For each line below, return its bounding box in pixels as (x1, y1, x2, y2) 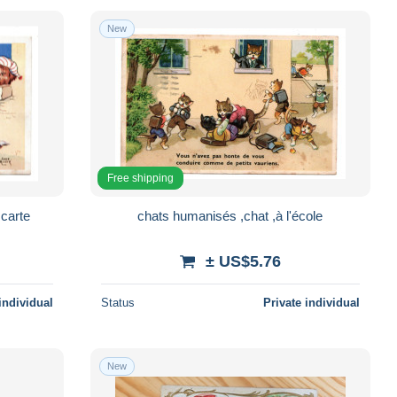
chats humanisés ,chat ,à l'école (137, 207, 323, 223)
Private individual (262, 295, 360, 309)
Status (100, 295, 135, 309)
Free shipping (106, 171, 174, 184)
